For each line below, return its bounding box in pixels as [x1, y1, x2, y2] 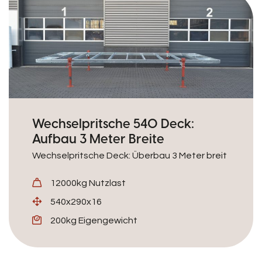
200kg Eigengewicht [50, 216, 137, 225]
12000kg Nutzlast [50, 178, 126, 188]
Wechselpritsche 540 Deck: [32, 116, 194, 131]
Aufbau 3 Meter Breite [32, 131, 164, 146]
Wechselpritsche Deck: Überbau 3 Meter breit [32, 151, 227, 160]
